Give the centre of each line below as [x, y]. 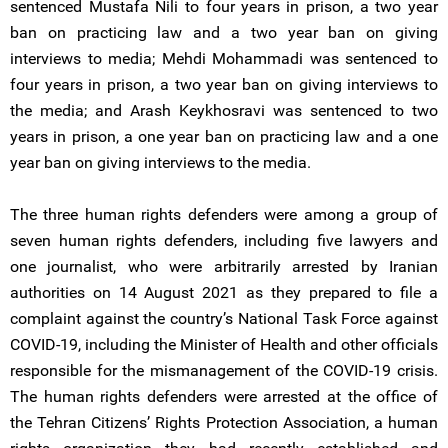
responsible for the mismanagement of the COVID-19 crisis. [224, 370]
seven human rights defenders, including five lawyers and [224, 240]
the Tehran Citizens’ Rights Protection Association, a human [224, 422]
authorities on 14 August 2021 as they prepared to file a [224, 292]
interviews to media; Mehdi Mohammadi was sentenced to [224, 58]
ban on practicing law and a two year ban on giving [224, 32]
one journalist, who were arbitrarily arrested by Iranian [224, 266]
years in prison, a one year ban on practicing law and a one [224, 136]
